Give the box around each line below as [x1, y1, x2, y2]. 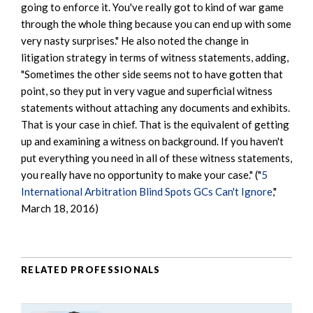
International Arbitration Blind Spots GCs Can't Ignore [21, 184, 272, 198]
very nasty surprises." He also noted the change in [21, 34, 249, 47]
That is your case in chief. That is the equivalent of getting [21, 117, 289, 131]
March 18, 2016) [21, 201, 99, 214]
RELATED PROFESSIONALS [21, 264, 161, 276]
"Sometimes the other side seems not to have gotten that [21, 67, 283, 80]
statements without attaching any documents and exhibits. [21, 101, 290, 114]
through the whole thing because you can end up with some [21, 17, 291, 30]
